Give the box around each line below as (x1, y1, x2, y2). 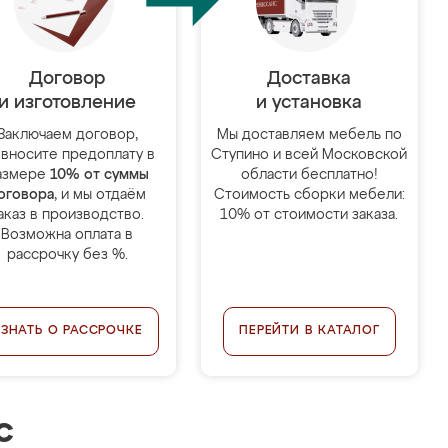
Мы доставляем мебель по (216, 128, 402, 142)
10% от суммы (49, 168, 149, 182)
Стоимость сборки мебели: (213, 188, 405, 202)
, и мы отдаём (54, 188, 147, 202)
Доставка (267, 70, 352, 88)
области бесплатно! (240, 168, 378, 182)
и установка (256, 94, 363, 112)
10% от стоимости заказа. (220, 208, 399, 222)
